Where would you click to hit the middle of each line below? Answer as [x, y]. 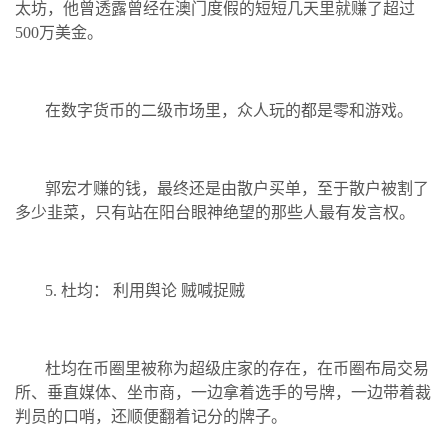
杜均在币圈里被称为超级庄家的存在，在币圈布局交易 [237, 368]
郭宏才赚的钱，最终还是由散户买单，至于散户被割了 [237, 188]
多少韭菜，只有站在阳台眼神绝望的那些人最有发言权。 [215, 212]
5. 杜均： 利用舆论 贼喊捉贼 [145, 290]
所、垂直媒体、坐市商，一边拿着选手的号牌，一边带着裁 [223, 392]
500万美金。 [59, 32]
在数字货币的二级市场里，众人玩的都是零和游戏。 [229, 110]
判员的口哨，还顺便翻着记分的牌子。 [151, 416]
